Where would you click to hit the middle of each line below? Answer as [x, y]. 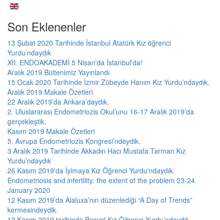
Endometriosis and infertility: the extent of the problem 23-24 [101, 180]
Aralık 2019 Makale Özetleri [50, 92]
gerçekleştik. [27, 121]
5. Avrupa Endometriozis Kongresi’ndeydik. [74, 141]
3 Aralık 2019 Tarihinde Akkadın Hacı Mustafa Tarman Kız [96, 151]
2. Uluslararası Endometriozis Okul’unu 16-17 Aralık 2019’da [101, 111]
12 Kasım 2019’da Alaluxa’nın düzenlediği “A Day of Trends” [100, 200]
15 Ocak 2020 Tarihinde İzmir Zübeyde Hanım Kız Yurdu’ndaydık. [109, 82]
